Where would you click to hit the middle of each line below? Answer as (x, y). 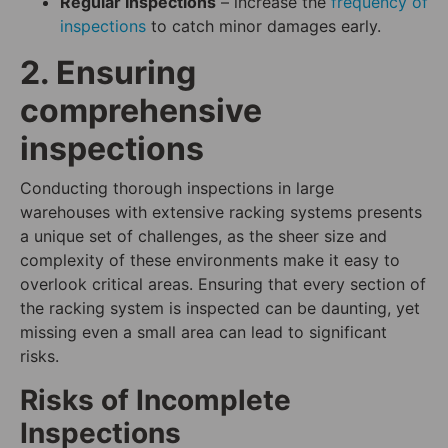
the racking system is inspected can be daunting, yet (220, 308)
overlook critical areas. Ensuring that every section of (223, 284)
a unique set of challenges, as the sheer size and (203, 236)
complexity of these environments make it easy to (210, 260)
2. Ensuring (108, 73)
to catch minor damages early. (263, 26)
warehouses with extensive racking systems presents (221, 212)
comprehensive (141, 111)
